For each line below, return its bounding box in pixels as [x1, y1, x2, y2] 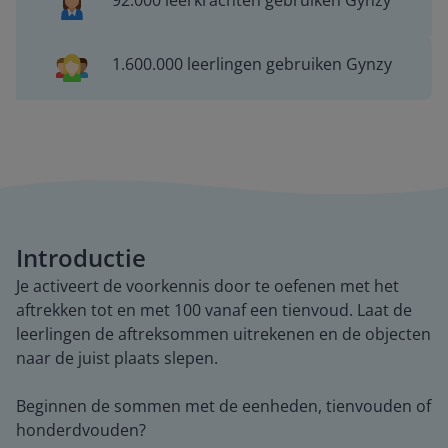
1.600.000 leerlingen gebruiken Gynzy [111, 53, 392, 75]
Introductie [16, 241, 146, 274]
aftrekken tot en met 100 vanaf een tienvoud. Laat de [16, 299, 412, 321]
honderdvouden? [16, 419, 146, 441]
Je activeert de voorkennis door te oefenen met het [16, 275, 399, 297]
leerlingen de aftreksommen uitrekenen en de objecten [16, 323, 431, 345]
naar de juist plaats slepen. [16, 347, 218, 369]
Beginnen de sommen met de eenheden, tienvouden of [16, 395, 431, 417]
